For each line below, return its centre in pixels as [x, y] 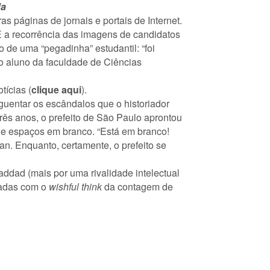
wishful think [75, 187]
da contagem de [137, 187]
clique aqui [56, 89]
